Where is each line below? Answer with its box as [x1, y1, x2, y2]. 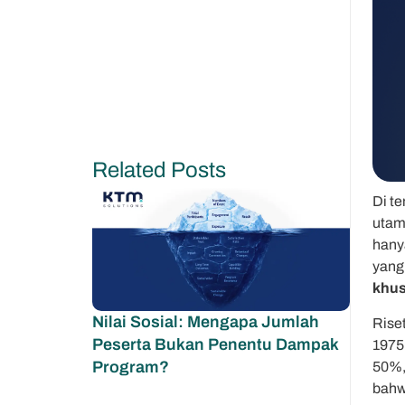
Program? [92, 357, 169, 376]
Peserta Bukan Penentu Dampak [92, 334, 338, 353]
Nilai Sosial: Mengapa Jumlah [92, 312, 319, 331]
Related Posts [92, 158, 226, 182]
